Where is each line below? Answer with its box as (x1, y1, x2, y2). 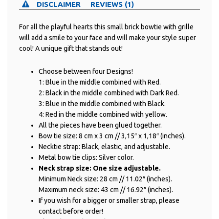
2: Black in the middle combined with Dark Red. (39, 89, 179, 97)
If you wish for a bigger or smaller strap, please (39, 197, 179, 205)
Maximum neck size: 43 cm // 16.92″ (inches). (39, 186, 173, 194)
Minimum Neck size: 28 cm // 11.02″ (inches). (39, 175, 172, 183)
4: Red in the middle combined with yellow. (39, 110, 167, 119)
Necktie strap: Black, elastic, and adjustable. (39, 143, 170, 151)
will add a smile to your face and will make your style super (19, 34, 196, 42)
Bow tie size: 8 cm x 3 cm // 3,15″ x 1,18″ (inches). (39, 132, 186, 140)
